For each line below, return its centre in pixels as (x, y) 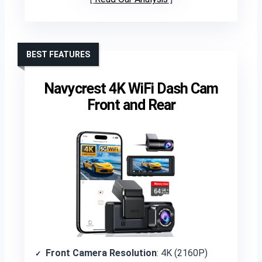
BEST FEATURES (58, 54)
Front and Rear (131, 105)
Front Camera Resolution (101, 253)
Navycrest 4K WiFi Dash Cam (131, 89)
